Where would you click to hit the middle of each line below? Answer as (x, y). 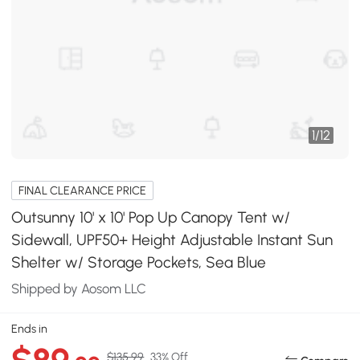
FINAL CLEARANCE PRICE (83, 190)
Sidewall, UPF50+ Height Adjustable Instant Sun (172, 239)
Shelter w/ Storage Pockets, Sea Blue (139, 262)
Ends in (30, 328)
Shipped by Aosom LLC (79, 288)
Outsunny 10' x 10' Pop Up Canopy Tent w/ (151, 217)
